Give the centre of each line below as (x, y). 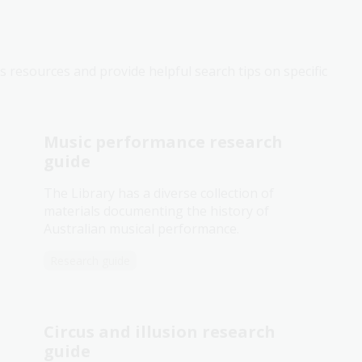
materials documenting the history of (156, 196)
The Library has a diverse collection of (159, 178)
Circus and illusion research (160, 317)
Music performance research (163, 127)
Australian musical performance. (141, 214)
